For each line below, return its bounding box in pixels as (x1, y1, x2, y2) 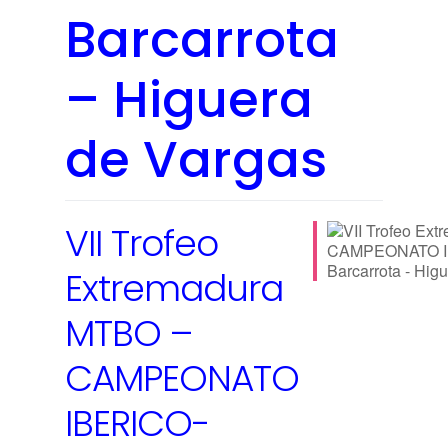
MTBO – (65, 307, 192, 359)
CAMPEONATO (65, 352, 299, 404)
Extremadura (65, 262, 283, 314)
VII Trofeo (65, 217, 218, 269)
